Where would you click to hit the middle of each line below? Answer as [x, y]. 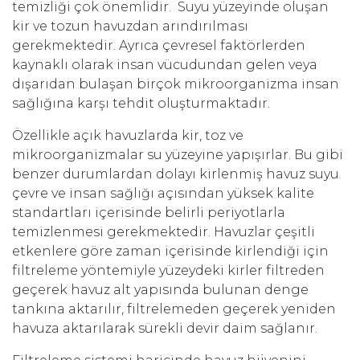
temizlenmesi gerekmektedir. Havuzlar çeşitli [164, 232]
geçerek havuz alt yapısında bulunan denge [160, 290]
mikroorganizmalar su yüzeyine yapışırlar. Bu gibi [178, 155]
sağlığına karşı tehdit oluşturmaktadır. [141, 104]
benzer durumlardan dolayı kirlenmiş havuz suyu [176, 174]
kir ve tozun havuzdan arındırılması [130, 27]
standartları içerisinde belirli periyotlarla [149, 213]
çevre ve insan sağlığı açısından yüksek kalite [163, 194]
